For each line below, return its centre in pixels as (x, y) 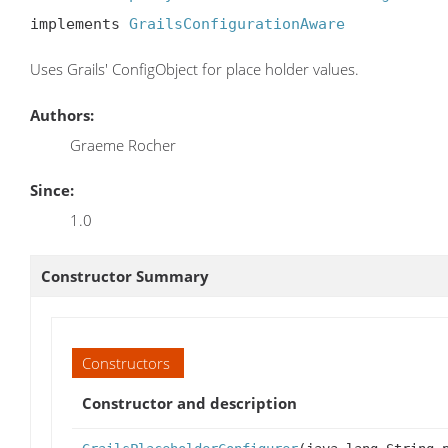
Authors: (62, 114)
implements (79, 24)
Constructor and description (189, 402)
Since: (52, 189)
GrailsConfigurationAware (237, 24)
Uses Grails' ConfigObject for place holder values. (194, 69)
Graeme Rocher (123, 144)
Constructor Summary (125, 275)
